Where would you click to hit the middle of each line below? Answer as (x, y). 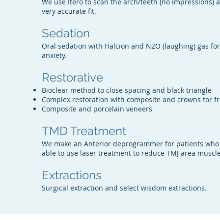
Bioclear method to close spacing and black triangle (127, 90)
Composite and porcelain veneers (97, 109)
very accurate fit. (69, 11)
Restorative (73, 77)
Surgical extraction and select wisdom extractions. (124, 188)
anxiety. (55, 55)
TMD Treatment (84, 131)
